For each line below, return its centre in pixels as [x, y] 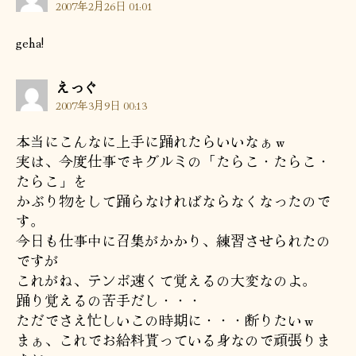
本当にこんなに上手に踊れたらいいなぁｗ [152, 140]
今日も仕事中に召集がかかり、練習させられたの [173, 240]
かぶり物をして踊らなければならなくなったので [173, 200]
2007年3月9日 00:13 [101, 104]
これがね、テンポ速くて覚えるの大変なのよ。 [166, 279]
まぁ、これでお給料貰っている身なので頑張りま [173, 339]
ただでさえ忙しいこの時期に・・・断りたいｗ [166, 319]
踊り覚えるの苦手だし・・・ [109, 299]
